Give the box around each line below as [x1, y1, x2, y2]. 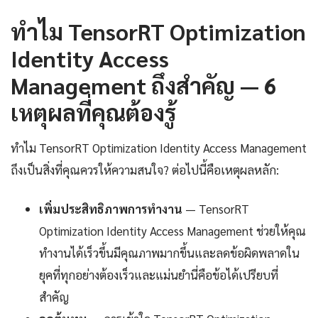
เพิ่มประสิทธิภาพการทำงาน [39, 201, 182, 217]
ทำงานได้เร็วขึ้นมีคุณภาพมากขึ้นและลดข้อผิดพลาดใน [39, 245, 300, 261]
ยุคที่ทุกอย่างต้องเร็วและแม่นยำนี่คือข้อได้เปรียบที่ [39, 267, 278, 283]
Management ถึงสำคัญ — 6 [11, 70, 277, 100]
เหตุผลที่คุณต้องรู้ [11, 97, 176, 127]
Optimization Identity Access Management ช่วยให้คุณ [39, 223, 306, 239]
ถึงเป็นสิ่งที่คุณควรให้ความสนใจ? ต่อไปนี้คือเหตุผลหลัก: [11, 162, 279, 178]
